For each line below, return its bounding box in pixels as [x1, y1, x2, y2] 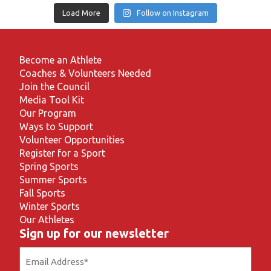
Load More [62, 8, 100, 17]
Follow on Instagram [137, 8, 209, 17]
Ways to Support [19, 121, 93, 132]
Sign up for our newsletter [19, 226, 169, 240]
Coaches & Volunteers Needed [19, 68, 151, 79]
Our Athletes [19, 214, 74, 225]
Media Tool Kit [19, 94, 84, 105]
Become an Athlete [19, 54, 102, 65]
